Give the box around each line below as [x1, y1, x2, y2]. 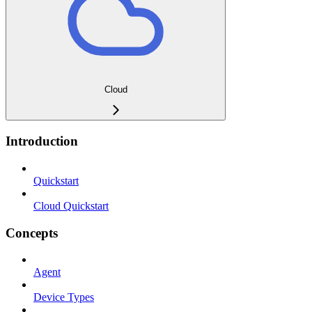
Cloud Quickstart [33, 199, 109, 212]
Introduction [6, 134, 78, 149]
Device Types [33, 291, 94, 304]
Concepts [6, 225, 58, 240]
